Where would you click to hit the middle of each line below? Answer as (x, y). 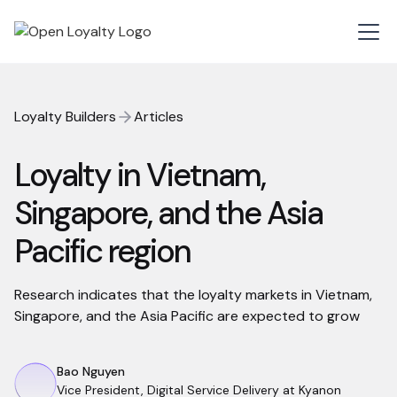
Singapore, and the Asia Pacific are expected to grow (187, 316)
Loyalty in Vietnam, (140, 175)
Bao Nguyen (91, 371)
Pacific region (102, 251)
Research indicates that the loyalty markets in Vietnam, (193, 295)
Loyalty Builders (65, 117)
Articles (159, 117)
